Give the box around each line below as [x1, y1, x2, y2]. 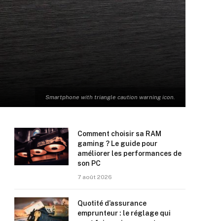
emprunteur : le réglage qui [77, 209, 171, 217]
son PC [77, 159, 101, 167]
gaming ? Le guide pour [77, 140, 157, 147]
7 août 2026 [77, 174, 112, 181]
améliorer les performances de [77, 149, 182, 157]
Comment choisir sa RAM [77, 130, 161, 138]
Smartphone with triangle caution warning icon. [45, 94, 175, 101]
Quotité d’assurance [77, 199, 147, 207]
